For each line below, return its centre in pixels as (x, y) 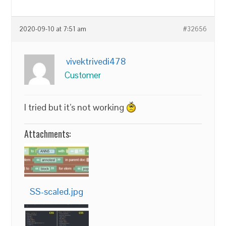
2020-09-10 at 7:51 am (53, 29)
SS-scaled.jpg (57, 192)
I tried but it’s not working (75, 107)
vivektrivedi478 (96, 61)
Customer (83, 75)
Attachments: (48, 133)
